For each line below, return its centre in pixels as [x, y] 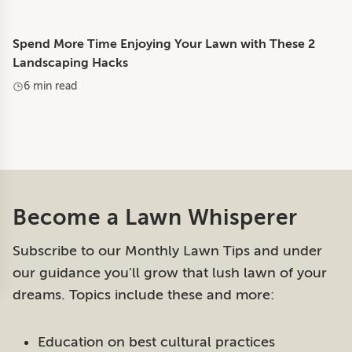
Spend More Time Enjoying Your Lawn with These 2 [164, 44]
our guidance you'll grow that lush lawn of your [170, 273]
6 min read [50, 86]
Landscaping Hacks [70, 63]
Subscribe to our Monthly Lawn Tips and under [167, 251]
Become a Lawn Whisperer [155, 217]
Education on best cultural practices [156, 342]
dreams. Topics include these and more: [143, 295]
